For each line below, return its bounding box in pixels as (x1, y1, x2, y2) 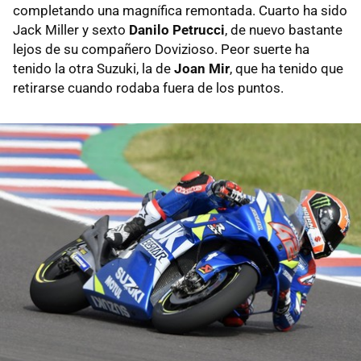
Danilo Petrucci (129, 21, 225, 38)
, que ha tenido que (230, 60, 343, 77)
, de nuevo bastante (225, 21, 342, 38)
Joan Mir (174, 60, 230, 77)
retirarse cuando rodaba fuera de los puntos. (13, 79, 284, 96)
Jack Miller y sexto (13, 21, 129, 38)
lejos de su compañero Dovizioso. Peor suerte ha (13, 40, 309, 57)
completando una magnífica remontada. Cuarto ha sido (13, 2, 347, 19)
